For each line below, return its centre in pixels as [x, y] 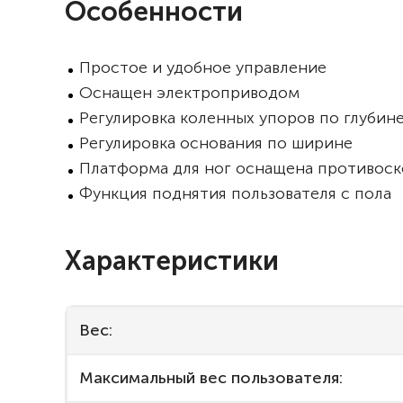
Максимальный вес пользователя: [211, 378]
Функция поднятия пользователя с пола [235, 193]
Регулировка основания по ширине [216, 143]
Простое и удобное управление [203, 67]
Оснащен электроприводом [189, 93]
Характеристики [172, 261]
